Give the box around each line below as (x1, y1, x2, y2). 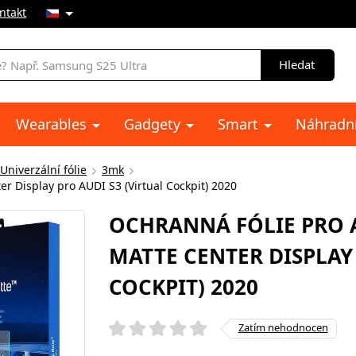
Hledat (279, 56, 315, 72)
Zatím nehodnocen (238, 319, 328, 335)
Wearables (16, 114, 91, 133)
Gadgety (124, 114, 184, 133)
